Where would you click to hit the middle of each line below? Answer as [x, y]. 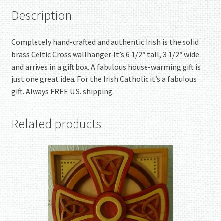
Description [41, 15]
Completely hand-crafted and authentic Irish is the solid [105, 42]
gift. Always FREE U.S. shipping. [62, 91]
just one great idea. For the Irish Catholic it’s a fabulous [104, 79]
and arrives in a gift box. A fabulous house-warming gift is [106, 66]
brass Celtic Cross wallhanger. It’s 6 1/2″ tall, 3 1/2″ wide [105, 54]
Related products [56, 124]
